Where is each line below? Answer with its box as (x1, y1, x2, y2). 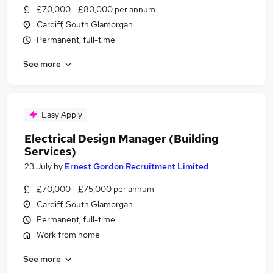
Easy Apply (41, 109, 82, 120)
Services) (24, 144, 76, 158)
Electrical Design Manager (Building (24, 132, 219, 146)
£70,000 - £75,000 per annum (37, 183, 154, 194)
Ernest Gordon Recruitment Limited (65, 161, 209, 172)
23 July (24, 161, 52, 172)
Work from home (37, 229, 100, 240)
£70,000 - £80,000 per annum (37, 4, 155, 15)
